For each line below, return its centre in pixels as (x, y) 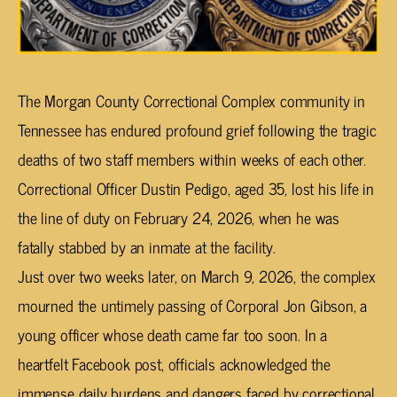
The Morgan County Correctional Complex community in (191, 101)
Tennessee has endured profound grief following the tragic (197, 130)
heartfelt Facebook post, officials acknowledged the (174, 364)
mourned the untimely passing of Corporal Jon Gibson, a (193, 305)
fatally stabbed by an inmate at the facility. (147, 247)
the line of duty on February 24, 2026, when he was (179, 218)
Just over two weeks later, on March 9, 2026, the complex (197, 276)
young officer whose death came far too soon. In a (173, 335)
